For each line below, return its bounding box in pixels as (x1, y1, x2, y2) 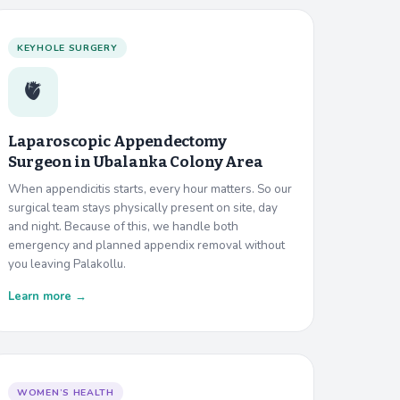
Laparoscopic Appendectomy (8, 131, 227, 151)
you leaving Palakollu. (8, 254, 126, 272)
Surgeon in (8, 152, 94, 171)
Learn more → (8, 287, 87, 304)
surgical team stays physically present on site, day (8, 198, 278, 216)
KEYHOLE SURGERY (17, 40, 118, 54)
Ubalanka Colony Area (93, 152, 263, 171)
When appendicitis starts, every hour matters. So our (8, 179, 292, 197)
